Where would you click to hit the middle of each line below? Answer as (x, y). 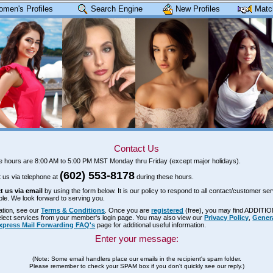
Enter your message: (136, 238)
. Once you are (128, 210)
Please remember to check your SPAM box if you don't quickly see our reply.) (136, 266)
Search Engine (117, 9)
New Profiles (197, 9)
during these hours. (165, 176)
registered (168, 210)
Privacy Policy (227, 217)
